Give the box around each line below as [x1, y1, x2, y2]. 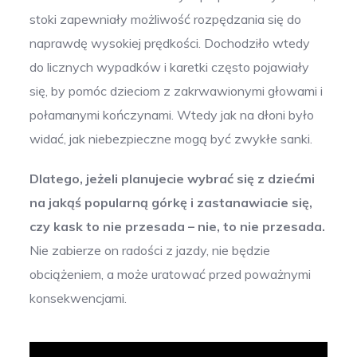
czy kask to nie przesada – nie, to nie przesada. [29, 218, 326, 235]
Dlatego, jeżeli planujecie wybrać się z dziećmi [29, 171, 316, 187]
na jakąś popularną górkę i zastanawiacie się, [29, 194, 313, 211]
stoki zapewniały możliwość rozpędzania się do [29, 11, 302, 28]
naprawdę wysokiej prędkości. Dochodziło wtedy [29, 35, 311, 52]
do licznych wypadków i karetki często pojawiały [29, 59, 310, 76]
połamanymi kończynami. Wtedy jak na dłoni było [29, 107, 315, 124]
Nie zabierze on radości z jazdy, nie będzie [29, 242, 271, 259]
